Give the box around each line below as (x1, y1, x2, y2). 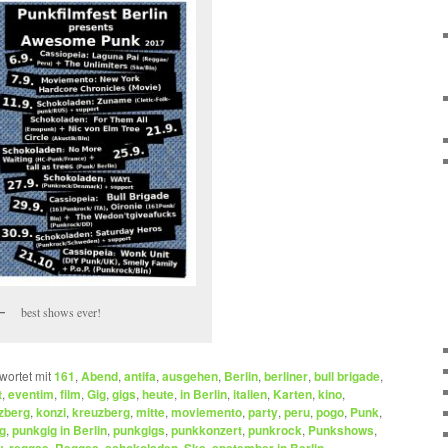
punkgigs (113, 421, 165, 440)
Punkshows (308, 421, 374, 440)
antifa (124, 367, 156, 386)
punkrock (248, 421, 302, 440)
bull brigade (314, 367, 380, 386)
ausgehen (162, 367, 218, 386)
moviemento (171, 403, 242, 422)
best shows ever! (21, 303, 101, 320)
